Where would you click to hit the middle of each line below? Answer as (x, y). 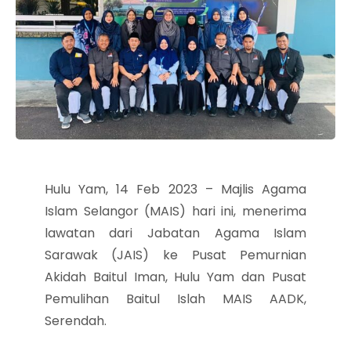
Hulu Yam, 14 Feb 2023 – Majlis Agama (175, 189)
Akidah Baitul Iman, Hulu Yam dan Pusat (175, 277)
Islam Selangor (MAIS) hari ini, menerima (175, 211)
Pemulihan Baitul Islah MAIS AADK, (175, 299)
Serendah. (75, 321)
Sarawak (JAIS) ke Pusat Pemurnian (175, 255)
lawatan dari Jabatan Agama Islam (175, 233)
